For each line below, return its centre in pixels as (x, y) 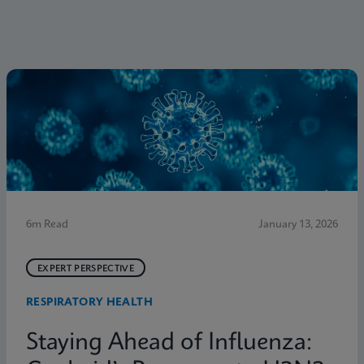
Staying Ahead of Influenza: (169, 343)
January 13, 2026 (298, 224)
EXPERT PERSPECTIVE (86, 269)
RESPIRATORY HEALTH (90, 302)
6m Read (47, 224)
